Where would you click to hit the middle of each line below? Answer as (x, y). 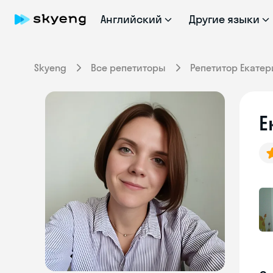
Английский (131, 19)
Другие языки (224, 19)
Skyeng (50, 68)
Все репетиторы (128, 68)
